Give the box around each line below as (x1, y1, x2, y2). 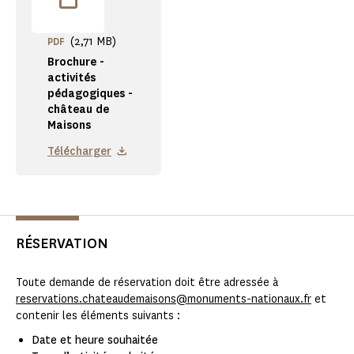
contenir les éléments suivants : (16, 308, 182, 324)
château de (47, 102, 109, 118)
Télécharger (47, 144, 111, 160)
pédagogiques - (47, 86, 133, 102)
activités (47, 70, 96, 86)
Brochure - (47, 55, 104, 70)
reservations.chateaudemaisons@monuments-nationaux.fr (16, 292, 311, 307)
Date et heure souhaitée (32, 333, 158, 348)
